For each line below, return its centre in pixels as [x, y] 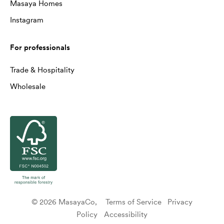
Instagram [27, 20]
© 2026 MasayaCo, [68, 202]
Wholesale [28, 86]
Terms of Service [133, 202]
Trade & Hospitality [42, 70]
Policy [87, 214]
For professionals [40, 47]
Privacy [180, 202]
